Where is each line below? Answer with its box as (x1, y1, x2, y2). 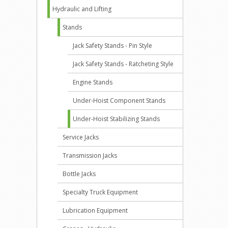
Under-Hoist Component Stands (73, 96, 165, 105)
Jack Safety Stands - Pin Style (73, 41, 152, 50)
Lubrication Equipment (63, 206, 128, 215)
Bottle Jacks (63, 169, 96, 178)
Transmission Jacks (63, 151, 117, 160)
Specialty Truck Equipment (63, 188, 138, 196)
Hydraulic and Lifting (52, 5, 111, 13)
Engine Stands (73, 78, 112, 87)
